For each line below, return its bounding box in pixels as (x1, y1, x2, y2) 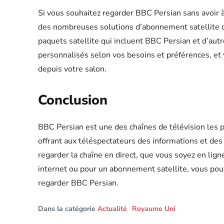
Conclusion (38, 91, 107, 110)
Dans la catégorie (38, 204, 95, 214)
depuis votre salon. (38, 63, 106, 75)
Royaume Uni (132, 204, 175, 214)
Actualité (97, 204, 127, 214)
